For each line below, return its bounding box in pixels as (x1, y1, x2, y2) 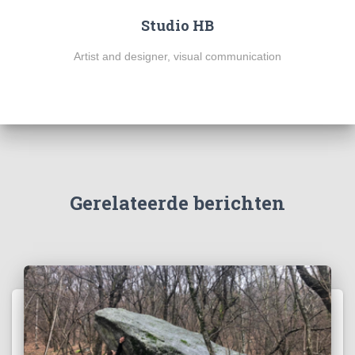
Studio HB (141, 15, 214, 35)
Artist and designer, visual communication (74, 49, 281, 63)
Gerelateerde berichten (70, 190, 285, 216)
